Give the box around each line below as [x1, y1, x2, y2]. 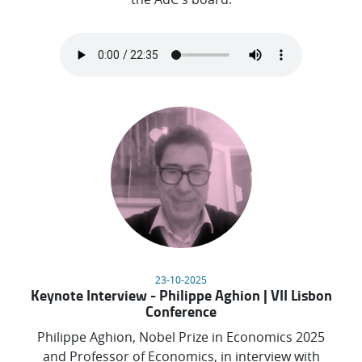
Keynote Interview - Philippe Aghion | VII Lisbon [30, 284, 332, 306]
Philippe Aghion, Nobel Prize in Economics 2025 [37, 328, 325, 347]
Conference [145, 301, 217, 322]
